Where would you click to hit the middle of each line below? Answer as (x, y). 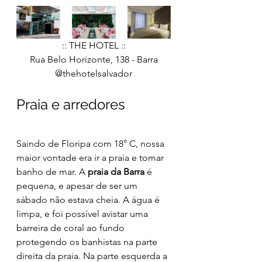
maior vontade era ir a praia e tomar (91, 157)
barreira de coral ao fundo (72, 227)
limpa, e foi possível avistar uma (83, 213)
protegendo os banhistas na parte (88, 242)
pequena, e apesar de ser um (78, 185)
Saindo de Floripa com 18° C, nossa (92, 143)
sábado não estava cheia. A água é (89, 199)
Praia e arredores (71, 104)
